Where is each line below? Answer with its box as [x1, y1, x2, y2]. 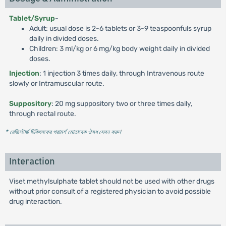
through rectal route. [9, 109, 76, 118]
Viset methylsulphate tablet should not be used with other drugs [9, 177, 214, 186]
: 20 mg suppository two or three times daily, [51, 99, 192, 108]
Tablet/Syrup [9, 14, 55, 23]
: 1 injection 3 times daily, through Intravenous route [39, 69, 204, 78]
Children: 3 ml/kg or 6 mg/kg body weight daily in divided [29, 44, 210, 53]
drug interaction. [9, 197, 62, 206]
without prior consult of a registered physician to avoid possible [9, 187, 211, 196]
